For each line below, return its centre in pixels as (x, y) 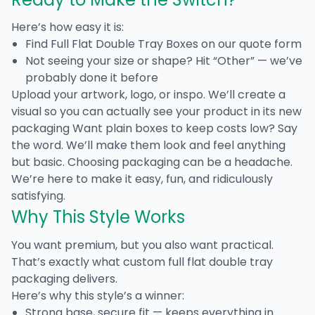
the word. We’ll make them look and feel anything (148, 146)
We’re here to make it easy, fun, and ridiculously (142, 179)
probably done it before (92, 78)
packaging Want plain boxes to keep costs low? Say (154, 129)
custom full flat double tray (198, 262)
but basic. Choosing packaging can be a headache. (152, 162)
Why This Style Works (98, 217)
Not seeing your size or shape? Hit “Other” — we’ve (164, 61)
